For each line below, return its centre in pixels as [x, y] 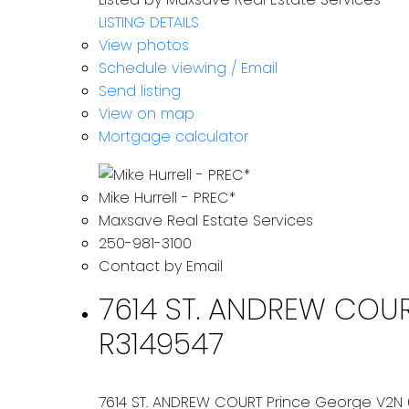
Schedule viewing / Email [188, 68]
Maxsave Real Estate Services [205, 221]
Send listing [139, 90]
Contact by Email [160, 267]
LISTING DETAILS [148, 22]
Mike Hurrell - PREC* [167, 198]
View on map [146, 113]
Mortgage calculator [173, 136]
